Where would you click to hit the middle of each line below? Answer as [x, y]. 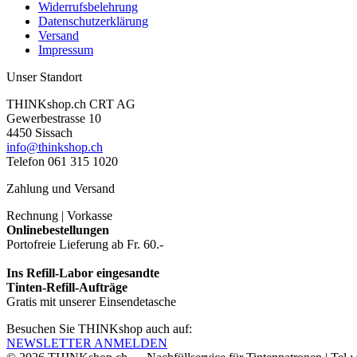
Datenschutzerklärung [93, 21]
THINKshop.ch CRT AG [71, 104]
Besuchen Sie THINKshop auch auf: [99, 328]
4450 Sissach [39, 132]
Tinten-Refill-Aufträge [67, 287]
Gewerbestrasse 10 [54, 118]
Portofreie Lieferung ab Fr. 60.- [85, 244]
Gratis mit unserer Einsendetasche [91, 301]
